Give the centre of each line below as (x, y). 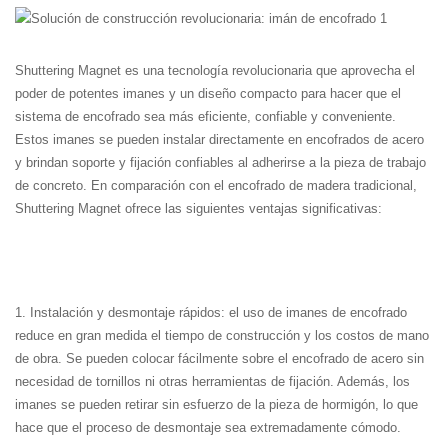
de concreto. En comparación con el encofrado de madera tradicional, (216, 186)
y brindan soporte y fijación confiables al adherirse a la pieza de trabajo (220, 163)
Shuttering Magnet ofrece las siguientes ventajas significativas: (198, 209)
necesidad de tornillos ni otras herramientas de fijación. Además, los (212, 382)
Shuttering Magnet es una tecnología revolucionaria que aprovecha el (215, 71)
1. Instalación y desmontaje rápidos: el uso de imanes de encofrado (211, 313)
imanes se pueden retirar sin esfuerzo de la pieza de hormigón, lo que (216, 405)
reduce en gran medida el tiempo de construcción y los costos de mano (222, 336)
